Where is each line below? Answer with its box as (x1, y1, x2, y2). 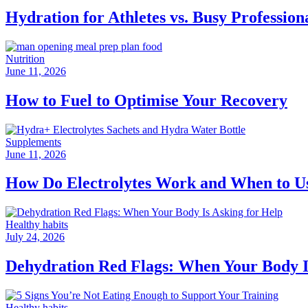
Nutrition (5, 52, 45, 65)
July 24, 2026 (5, 231, 65, 243)
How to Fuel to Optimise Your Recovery (5, 91, 287, 109)
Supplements (5, 135, 61, 148)
